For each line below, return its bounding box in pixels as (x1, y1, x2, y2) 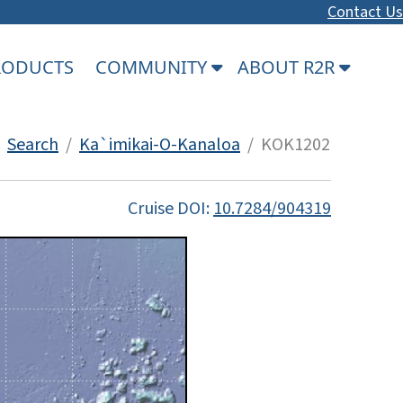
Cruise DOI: (128, 195, 213, 221)
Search (7, 131, 58, 157)
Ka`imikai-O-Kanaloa (79, 131, 240, 157)
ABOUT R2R (237, 54, 339, 79)
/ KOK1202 (240, 131, 330, 157)
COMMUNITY (95, 54, 211, 79)
